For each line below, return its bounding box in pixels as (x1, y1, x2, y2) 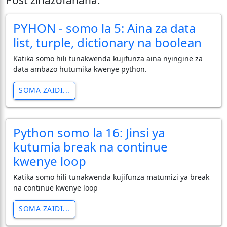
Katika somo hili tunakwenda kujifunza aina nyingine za (13, 53, 203, 63)
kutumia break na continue (13, 138, 168, 155)
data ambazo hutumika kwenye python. (13, 64, 147, 74)
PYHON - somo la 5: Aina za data (13, 19, 196, 36)
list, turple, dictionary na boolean (13, 33, 202, 51)
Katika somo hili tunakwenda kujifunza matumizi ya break (13, 172, 209, 182)
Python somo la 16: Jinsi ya (13, 124, 165, 141)
